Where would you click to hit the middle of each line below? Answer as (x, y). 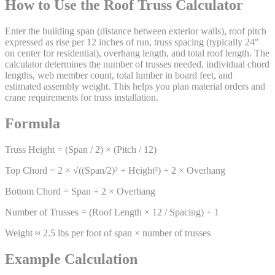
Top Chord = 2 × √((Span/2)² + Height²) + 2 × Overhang (115, 171)
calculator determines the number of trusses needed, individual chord (137, 64)
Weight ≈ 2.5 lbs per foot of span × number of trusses (108, 233)
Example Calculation (71, 259)
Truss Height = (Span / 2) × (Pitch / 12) (81, 150)
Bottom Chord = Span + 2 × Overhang (80, 192)
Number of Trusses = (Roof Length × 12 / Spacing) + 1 (112, 212)
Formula (33, 124)
